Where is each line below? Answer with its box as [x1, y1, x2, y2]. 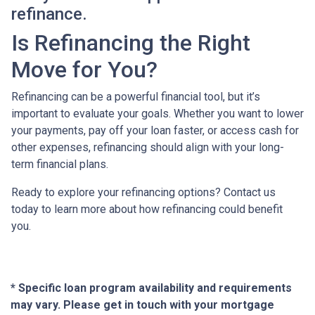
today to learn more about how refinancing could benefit [11, 202, 283, 216]
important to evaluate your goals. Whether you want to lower [11, 107, 304, 120]
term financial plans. [11, 157, 111, 171]
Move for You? [11, 56, 157, 83]
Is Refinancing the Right [11, 30, 250, 56]
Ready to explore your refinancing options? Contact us [11, 186, 276, 199]
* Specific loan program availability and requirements [11, 281, 292, 295]
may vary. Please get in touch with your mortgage [11, 298, 274, 311]
